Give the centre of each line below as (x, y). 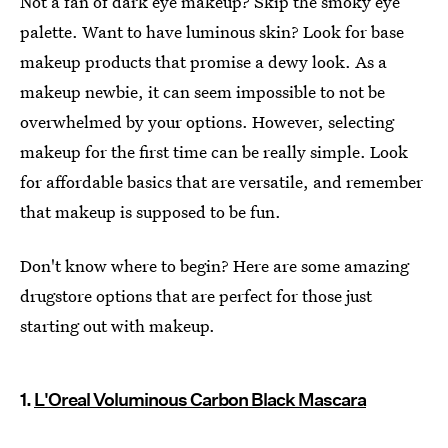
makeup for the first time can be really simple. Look (214, 151)
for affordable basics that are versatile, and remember (221, 181)
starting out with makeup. (117, 325)
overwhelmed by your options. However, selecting (207, 121)
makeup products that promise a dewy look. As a (203, 61)
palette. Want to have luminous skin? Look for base (212, 31)
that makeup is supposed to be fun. (150, 211)
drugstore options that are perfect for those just (196, 295)
